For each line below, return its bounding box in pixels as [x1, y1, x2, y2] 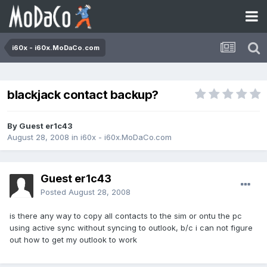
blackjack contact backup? [7, 88, 159, 103]
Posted [41, 187, 69, 197]
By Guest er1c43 [7, 121, 73, 131]
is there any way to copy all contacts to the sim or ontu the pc [10, 211, 242, 221]
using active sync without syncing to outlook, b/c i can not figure [10, 223, 253, 233]
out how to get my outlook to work [10, 235, 137, 245]
